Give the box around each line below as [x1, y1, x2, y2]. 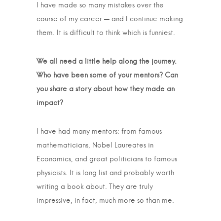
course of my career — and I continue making [37, 16, 183, 23]
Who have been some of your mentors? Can [37, 72, 178, 79]
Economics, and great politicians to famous [37, 156, 177, 163]
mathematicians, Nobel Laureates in [37, 142, 153, 149]
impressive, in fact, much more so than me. [37, 197, 174, 204]
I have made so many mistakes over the [37, 2, 164, 9]
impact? [37, 100, 63, 107]
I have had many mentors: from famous [37, 128, 162, 135]
